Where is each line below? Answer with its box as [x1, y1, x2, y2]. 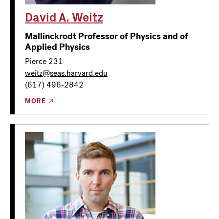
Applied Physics [25, 41, 90, 53]
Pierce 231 [25, 56, 63, 66]
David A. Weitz [25, 8, 103, 25]
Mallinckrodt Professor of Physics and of [25, 30, 188, 42]
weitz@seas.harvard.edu [25, 67, 108, 78]
